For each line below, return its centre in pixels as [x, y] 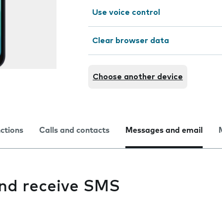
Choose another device [138, 77]
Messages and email [164, 130]
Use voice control [126, 12]
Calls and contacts [74, 130]
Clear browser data [131, 41]
